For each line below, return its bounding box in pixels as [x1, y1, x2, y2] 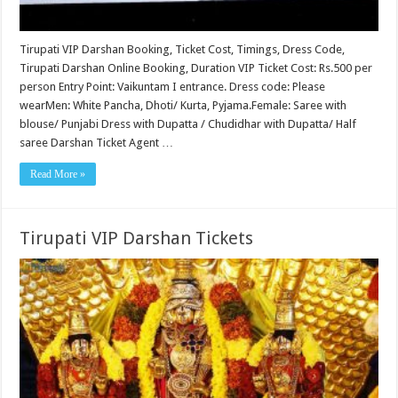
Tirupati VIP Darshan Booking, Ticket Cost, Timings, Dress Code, [20, 42, 346, 56]
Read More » [30, 167, 86, 180]
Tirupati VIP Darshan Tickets [20, 227, 254, 249]
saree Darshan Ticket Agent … [20, 135, 174, 149]
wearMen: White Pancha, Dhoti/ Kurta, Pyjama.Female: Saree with [20, 98, 347, 112]
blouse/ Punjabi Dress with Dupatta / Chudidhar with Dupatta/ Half [20, 116, 357, 131]
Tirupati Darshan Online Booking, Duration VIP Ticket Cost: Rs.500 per [20, 60, 373, 75]
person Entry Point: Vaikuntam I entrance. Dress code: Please [20, 79, 326, 93]
